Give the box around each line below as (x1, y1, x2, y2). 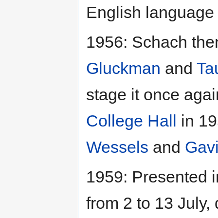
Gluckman (86, 58, 161, 77)
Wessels (86, 137, 148, 156)
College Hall (86, 111, 177, 130)
